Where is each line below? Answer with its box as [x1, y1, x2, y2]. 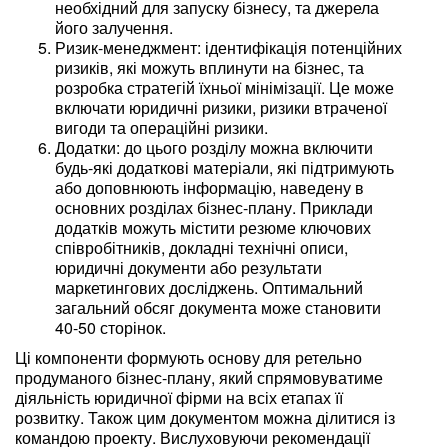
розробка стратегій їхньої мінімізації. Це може [55, 75, 394, 99]
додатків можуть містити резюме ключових [55, 215, 371, 239]
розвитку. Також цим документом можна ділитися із [15, 405, 395, 429]
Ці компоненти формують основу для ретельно [15, 345, 362, 369]
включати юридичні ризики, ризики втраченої [55, 95, 387, 119]
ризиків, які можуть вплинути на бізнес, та [55, 55, 364, 79]
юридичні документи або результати [55, 255, 322, 279]
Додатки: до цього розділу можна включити [55, 135, 373, 159]
